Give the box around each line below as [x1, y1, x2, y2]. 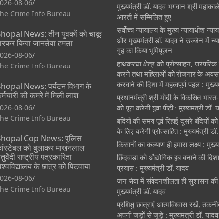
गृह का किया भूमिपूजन [117, 45, 172, 55]
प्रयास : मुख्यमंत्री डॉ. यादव [117, 162, 189, 173]
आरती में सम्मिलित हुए [117, 11, 171, 22]
